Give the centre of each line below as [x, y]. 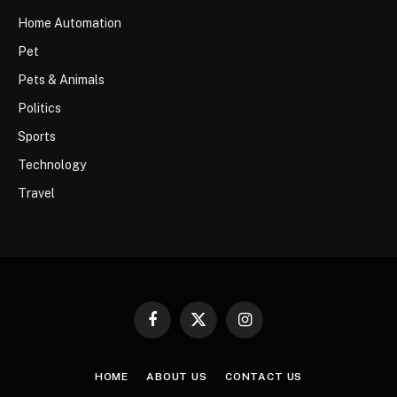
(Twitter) [220, 344]
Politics [39, 109]
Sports [37, 137]
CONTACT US [264, 377]
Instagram [270, 327]
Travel [36, 194]
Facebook [178, 327]
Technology [52, 165]
